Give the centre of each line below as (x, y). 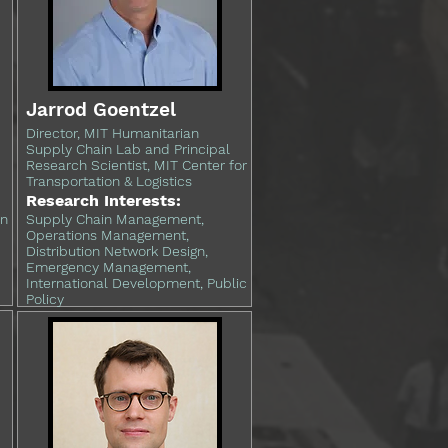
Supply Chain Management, (115, 219)
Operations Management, (107, 235)
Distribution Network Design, (117, 251)
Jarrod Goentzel (101, 109)
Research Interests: (103, 200)
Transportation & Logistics (109, 181)
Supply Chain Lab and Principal (128, 149)
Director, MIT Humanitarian (112, 133)
